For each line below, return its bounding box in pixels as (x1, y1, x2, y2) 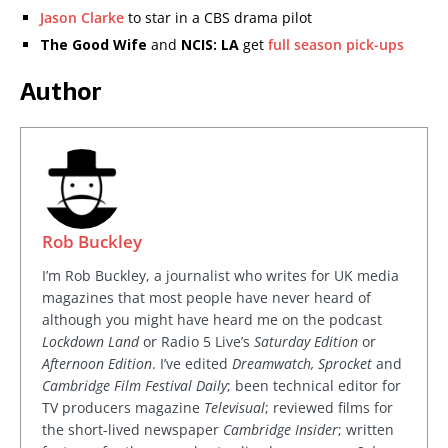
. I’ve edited (152, 354, 232, 373)
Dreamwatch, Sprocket (232, 354, 372, 373)
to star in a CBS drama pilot (124, 8, 312, 27)
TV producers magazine (42, 398, 204, 417)
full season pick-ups (268, 35, 404, 54)
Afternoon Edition (42, 354, 152, 373)
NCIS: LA (181, 35, 239, 54)
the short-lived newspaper (42, 420, 223, 439)
